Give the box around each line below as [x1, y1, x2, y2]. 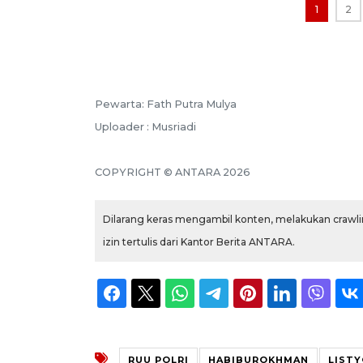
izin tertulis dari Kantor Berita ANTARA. [103, 235, 295, 248]
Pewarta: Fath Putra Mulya [95, 97, 237, 110]
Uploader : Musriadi [95, 120, 196, 133]
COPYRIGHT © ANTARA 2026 [95, 165, 250, 178]
